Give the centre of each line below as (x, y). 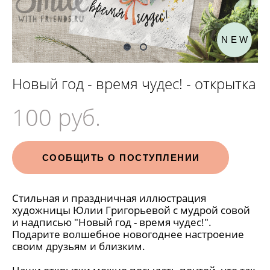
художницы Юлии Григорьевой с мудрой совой (131, 210)
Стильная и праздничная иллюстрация (109, 198)
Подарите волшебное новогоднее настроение (128, 234)
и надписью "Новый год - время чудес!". (112, 222)
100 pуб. (56, 117)
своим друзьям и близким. (79, 246)
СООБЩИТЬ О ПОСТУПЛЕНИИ (121, 158)
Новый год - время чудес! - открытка (134, 83)
